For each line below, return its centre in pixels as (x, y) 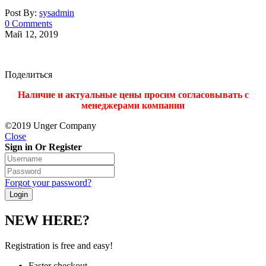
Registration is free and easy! (59, 245)
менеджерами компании (133, 105)
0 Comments (28, 23)
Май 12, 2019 (31, 34)
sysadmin (57, 12)
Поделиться (28, 74)
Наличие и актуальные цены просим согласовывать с (133, 94)
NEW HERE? (47, 220)
